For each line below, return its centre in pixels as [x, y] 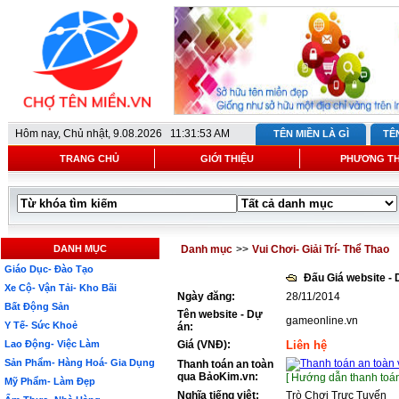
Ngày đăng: [206, 297]
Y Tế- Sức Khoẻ [41, 325]
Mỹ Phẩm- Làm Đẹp [50, 381]
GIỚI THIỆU [227, 159]
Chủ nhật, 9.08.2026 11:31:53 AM [147, 134]
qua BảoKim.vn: [218, 377]
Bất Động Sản [37, 306]
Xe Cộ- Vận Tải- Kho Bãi [61, 288]
